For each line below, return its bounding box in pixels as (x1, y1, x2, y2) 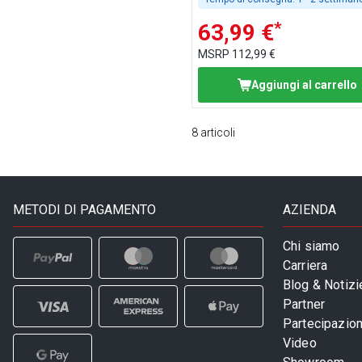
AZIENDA (283, 202, 336, 218)
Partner (283, 297, 326, 313)
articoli (200, 126, 236, 139)
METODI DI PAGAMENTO (13, 202, 156, 218)
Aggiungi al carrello (250, 78, 357, 91)
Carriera (283, 258, 328, 274)
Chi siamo (283, 238, 340, 255)
